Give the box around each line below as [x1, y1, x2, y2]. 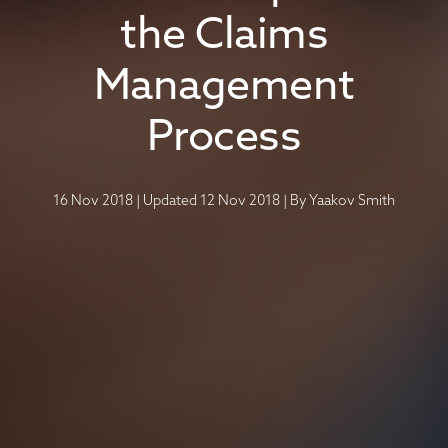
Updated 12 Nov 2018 [143, 194, 280, 210]
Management [93, 67, 355, 111]
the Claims [120, 16, 328, 60]
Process [146, 118, 302, 162]
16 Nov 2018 [53, 194, 133, 210]
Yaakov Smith [309, 194, 395, 210]
